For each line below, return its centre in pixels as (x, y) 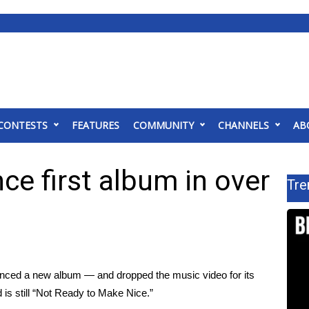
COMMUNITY (163, 125)
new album (57, 275)
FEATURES (96, 125)
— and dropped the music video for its (168, 275)
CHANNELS (243, 125)
